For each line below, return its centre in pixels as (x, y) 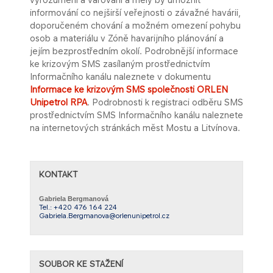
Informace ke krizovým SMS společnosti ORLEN (129, 89)
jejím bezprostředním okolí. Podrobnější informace (134, 51)
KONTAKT (58, 174)
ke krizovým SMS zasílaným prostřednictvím (120, 64)
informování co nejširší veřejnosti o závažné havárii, (135, 12)
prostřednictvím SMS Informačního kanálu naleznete (136, 115)
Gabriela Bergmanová (74, 199)
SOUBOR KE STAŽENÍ (81, 264)
